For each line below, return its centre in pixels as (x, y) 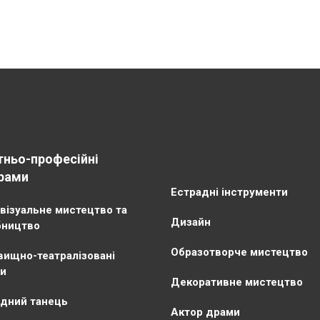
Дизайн (191, 222)
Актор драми (205, 312)
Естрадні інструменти (229, 192)
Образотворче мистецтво (239, 252)
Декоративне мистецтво (237, 282)
